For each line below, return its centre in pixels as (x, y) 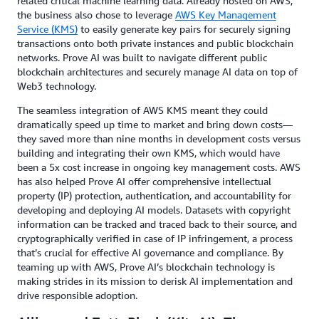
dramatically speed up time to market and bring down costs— (155, 124)
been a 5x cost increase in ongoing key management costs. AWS (159, 167)
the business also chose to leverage (96, 15)
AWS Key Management (226, 15)
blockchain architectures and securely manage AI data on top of (157, 72)
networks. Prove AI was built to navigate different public (142, 57)
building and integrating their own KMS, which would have (148, 153)
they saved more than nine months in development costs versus (159, 138)
